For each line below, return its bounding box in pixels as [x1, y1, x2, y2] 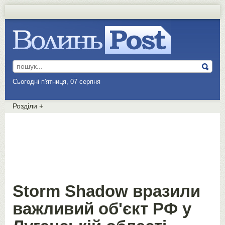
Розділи [13, 102, 39, 110]
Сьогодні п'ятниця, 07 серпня [13, 78, 102, 85]
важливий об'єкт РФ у [13, 199, 191, 218]
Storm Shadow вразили [13, 182, 200, 200]
